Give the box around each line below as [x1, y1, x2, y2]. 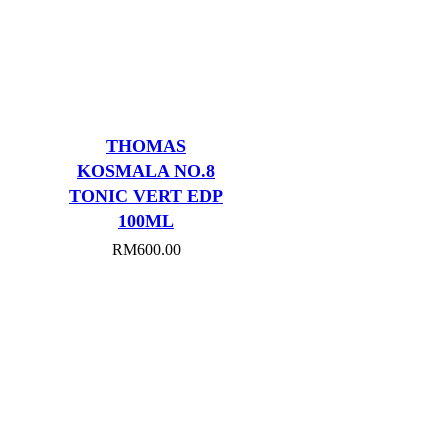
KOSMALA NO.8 [77, 161, 215, 182]
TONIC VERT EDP [69, 186, 223, 207]
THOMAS [106, 136, 186, 157]
